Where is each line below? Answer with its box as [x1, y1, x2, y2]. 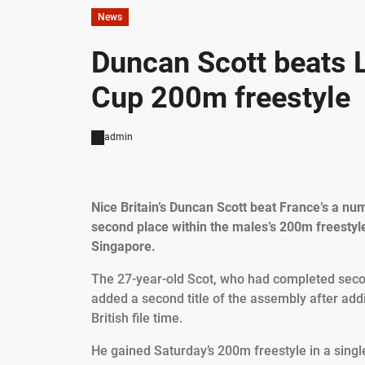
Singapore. [91, 239, 156, 255]
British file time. [91, 310, 182, 327]
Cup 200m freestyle [91, 81, 350, 116]
